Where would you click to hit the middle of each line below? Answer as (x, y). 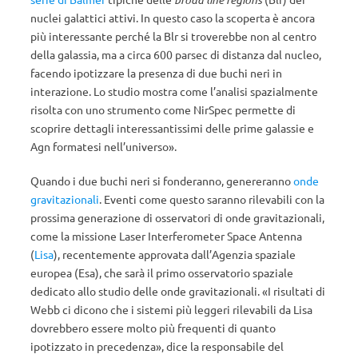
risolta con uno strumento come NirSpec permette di (163, 109)
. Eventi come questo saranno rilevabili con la (212, 199)
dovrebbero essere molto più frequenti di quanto (153, 328)
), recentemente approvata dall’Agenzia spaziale (175, 254)
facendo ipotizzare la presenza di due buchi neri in (156, 73)
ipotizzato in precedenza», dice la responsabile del (157, 346)
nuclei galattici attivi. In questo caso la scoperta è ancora (173, 18)
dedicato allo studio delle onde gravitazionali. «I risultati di (178, 291)
